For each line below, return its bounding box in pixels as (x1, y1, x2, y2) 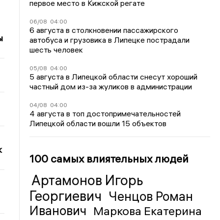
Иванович (29, 202, 90, 219)
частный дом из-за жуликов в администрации (29, 81, 192, 91)
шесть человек (29, 44, 83, 55)
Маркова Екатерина (93, 203, 202, 218)
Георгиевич (29, 187, 105, 204)
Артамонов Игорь (31, 171, 144, 189)
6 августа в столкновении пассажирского (29, 25, 179, 35)
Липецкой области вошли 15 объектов (29, 118, 167, 128)
